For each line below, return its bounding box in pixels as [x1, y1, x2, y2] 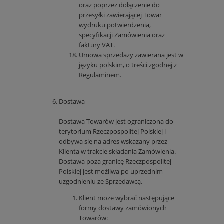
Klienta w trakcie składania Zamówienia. [59, 147, 176, 156]
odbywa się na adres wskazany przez [59, 137, 167, 146]
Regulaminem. [79, 70, 121, 80]
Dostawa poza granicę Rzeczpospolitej [59, 157, 171, 166]
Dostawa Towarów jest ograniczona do [59, 117, 173, 126]
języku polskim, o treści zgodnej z [79, 60, 177, 70]
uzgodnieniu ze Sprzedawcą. [59, 177, 142, 186]
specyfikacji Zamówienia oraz [79, 30, 165, 40]
